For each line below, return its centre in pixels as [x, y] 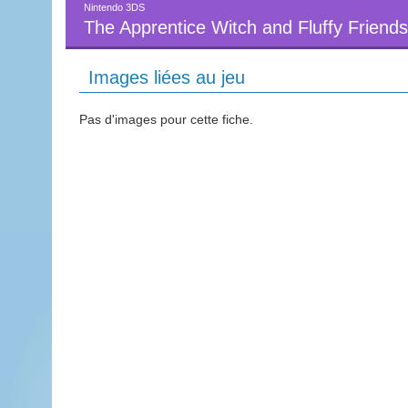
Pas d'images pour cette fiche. [166, 119]
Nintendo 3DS [114, 7]
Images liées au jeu [167, 77]
